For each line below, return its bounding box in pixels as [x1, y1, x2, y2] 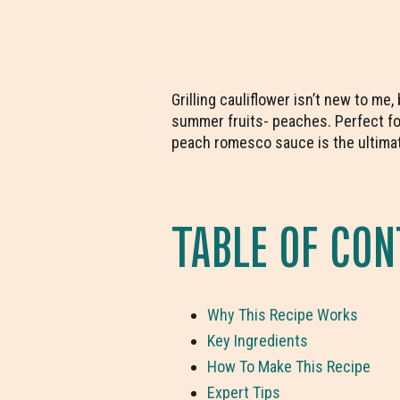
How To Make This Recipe [207, 357, 371, 376]
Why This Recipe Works [207, 305, 358, 324]
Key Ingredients [207, 331, 308, 350]
